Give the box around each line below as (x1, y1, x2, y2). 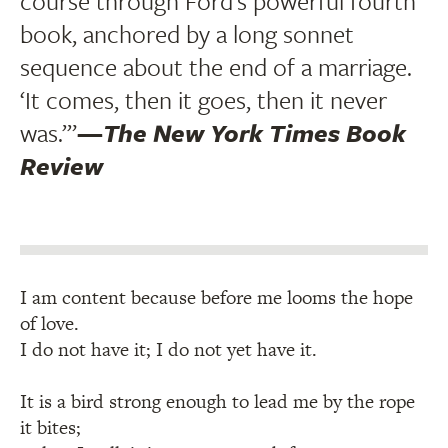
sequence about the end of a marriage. (20, 49, 412, 85)
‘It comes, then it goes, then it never (20, 82, 387, 118)
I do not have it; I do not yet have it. (20, 336, 317, 364)
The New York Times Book (103, 115, 406, 151)
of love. (20, 310, 79, 338)
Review (20, 148, 103, 184)
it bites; (20, 414, 81, 442)
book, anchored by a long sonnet (20, 16, 354, 52)
